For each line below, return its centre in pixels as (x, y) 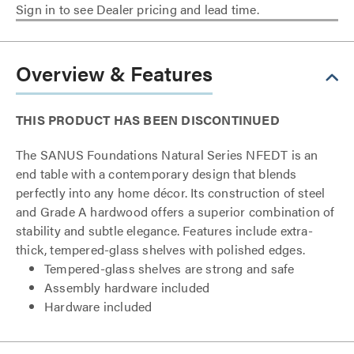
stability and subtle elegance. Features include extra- (164, 230)
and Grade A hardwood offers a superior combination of (175, 211)
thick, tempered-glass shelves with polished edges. (161, 249)
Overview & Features (114, 73)
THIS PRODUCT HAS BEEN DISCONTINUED (148, 120)
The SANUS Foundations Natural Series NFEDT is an (167, 154)
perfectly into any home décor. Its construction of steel (171, 192)
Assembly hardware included (127, 287)
